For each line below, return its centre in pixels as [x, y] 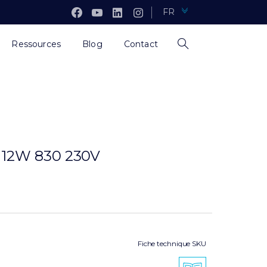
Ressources [36, 44]
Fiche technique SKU [172, 243]
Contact [141, 44]
